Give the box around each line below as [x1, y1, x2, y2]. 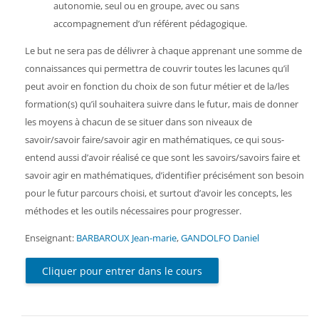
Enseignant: [25, 231, 76, 244]
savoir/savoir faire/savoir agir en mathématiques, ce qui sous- [25, 132, 284, 146]
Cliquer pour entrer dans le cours [41, 263, 202, 278]
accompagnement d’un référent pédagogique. [53, 16, 249, 30]
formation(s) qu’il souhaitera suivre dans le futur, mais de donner [25, 97, 298, 110]
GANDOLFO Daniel [181, 231, 259, 244]
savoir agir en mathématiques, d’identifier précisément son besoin [25, 168, 304, 182]
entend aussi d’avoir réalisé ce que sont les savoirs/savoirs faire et [25, 150, 300, 164]
